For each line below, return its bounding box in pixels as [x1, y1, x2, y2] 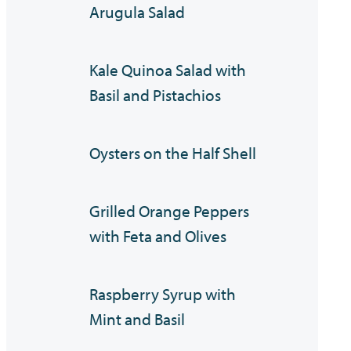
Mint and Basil [89, 309, 186, 330]
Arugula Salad [89, 2, 186, 23]
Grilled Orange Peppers [89, 201, 250, 222]
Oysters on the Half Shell [89, 143, 257, 164]
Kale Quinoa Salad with [89, 60, 247, 81]
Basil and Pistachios [89, 85, 222, 106]
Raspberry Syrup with [89, 284, 237, 305]
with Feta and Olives [89, 226, 227, 247]
